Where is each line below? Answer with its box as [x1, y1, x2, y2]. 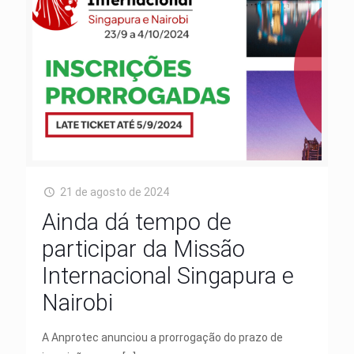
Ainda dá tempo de [42, 209, 232, 236]
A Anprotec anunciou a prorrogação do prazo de [42, 331, 283, 345]
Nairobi [42, 289, 113, 317]
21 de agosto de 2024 [59, 186, 169, 199]
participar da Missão [42, 235, 245, 263]
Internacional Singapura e [42, 262, 294, 290]
